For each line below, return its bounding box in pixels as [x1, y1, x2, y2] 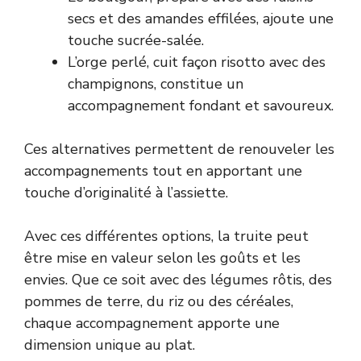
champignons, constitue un [68, 73, 243, 93]
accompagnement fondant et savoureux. [68, 95, 334, 115]
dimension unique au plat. [24, 334, 195, 355]
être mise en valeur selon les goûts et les [24, 247, 301, 268]
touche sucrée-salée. [68, 30, 204, 50]
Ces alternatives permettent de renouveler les [24, 139, 334, 159]
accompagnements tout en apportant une [24, 160, 302, 180]
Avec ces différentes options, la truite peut [24, 226, 309, 246]
